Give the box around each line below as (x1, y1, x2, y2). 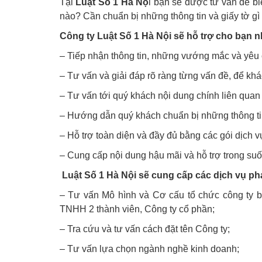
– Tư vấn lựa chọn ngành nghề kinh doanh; (60, 244, 239, 254)
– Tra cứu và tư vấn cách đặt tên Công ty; (60, 224, 230, 235)
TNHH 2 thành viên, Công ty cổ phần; (60, 204, 215, 215)
